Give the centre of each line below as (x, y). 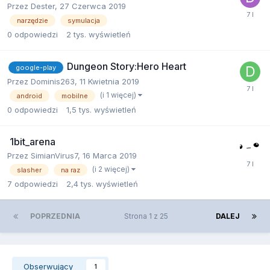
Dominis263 (53, 81)
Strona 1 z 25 (148, 216)
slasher (29, 170)
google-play (36, 67)
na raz (71, 170)
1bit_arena (31, 141)
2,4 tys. (80, 184)
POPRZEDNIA (55, 216)
